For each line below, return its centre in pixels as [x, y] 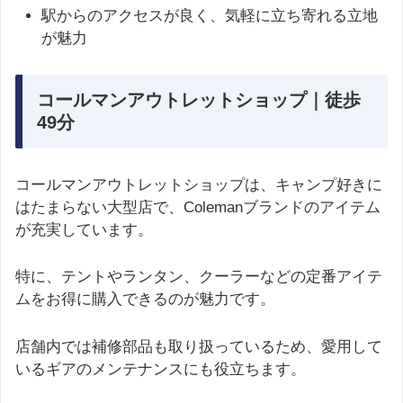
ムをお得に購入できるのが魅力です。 [145, 300]
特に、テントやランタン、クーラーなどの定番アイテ [199, 277]
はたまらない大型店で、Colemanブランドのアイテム [198, 208]
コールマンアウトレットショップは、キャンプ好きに [199, 185]
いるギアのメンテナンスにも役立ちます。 [161, 369]
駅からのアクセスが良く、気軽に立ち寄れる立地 [210, 16]
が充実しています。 [84, 230]
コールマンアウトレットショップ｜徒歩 [199, 99]
